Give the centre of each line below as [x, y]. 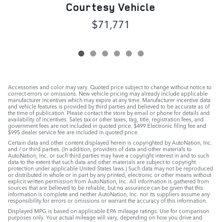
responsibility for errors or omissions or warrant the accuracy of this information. [108, 200]
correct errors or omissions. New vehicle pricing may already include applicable [108, 93]
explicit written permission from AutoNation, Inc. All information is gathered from [109, 181]
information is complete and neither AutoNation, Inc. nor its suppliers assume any [109, 194]
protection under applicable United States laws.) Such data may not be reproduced [111, 168]
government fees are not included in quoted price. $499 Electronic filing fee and [107, 125]
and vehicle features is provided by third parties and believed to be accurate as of [109, 106]
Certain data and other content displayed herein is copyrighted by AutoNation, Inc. [110, 142]
